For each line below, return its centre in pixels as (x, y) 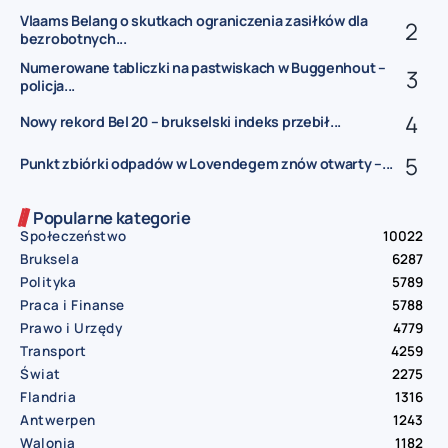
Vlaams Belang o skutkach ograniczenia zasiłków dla (194, 20)
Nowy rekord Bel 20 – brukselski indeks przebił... (181, 121)
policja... (48, 85)
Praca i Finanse (72, 304)
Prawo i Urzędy (71, 327)
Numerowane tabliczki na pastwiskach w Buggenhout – (203, 67)
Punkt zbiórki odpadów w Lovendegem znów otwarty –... (207, 163)
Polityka (48, 281)
